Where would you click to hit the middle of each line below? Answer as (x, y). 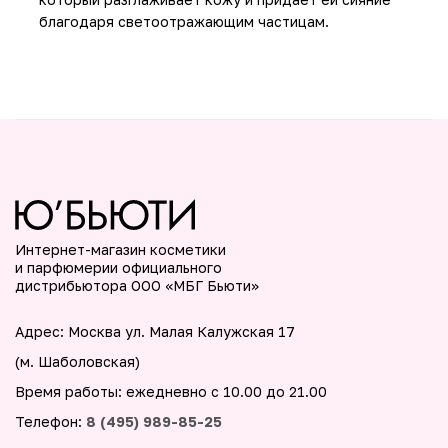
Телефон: (50, 421)
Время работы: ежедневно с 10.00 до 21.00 (171, 391)
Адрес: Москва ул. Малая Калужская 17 (155, 331)
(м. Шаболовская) (77, 361)
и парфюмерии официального (118, 267)
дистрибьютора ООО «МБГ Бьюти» (137, 285)
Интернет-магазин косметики (120, 249)
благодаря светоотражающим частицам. (184, 21)
